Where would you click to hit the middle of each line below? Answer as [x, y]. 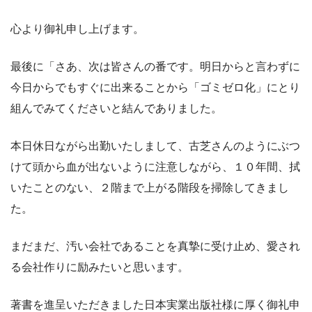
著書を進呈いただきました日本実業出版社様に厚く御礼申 [155, 304]
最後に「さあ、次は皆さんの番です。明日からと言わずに [155, 66]
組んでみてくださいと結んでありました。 [116, 108]
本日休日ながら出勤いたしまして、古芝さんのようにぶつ [155, 146]
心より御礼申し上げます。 [77, 29]
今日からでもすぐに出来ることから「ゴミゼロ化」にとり [155, 87]
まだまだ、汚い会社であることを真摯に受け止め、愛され [155, 246]
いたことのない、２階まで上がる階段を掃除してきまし [150, 187]
